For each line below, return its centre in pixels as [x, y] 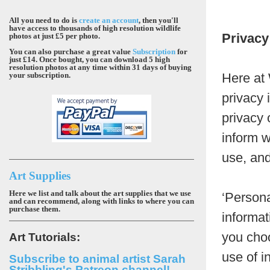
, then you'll [159, 20]
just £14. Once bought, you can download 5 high [89, 59]
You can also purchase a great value [71, 52]
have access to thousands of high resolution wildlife [95, 28]
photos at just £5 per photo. [55, 36]
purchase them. [35, 209]
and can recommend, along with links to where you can [102, 201]
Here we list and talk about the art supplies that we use [100, 193]
